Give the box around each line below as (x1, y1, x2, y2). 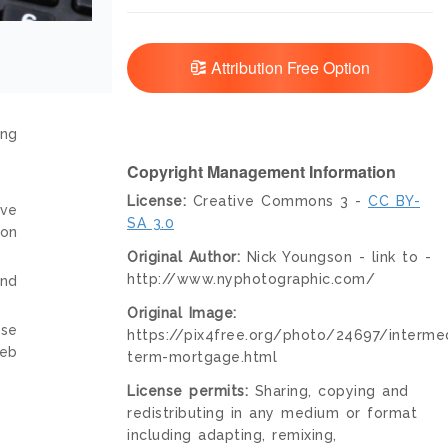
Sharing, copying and (248, 383, 409, 400)
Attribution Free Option (206, 56, 370, 80)
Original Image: (127, 305, 237, 322)
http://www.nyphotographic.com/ (127, 271, 375, 288)
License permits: (127, 383, 248, 400)
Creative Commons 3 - (186, 193, 368, 210)
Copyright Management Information (127, 160, 396, 184)
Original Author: (127, 249, 240, 266)
